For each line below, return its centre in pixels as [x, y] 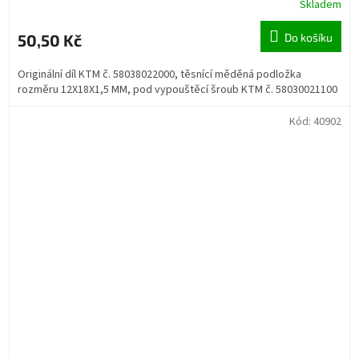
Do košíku [309, 37]
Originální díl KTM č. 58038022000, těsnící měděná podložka [159, 74]
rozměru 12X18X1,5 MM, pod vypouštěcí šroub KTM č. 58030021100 [177, 89]
